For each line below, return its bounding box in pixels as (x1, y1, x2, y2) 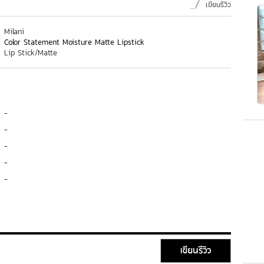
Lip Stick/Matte (4, 47, 57, 58)
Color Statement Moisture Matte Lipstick (4, 37, 144, 48)
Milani (4, 26, 24, 37)
